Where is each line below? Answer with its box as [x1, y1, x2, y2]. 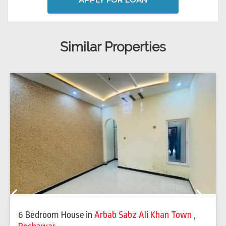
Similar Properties [60, 39, 166, 55]
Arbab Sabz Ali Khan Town [94, 209, 194, 221]
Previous [17, 195, 45, 203]
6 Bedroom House [18, 209, 84, 221]
